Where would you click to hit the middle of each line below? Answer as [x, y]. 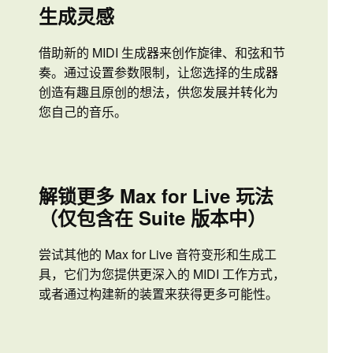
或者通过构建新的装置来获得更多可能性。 [158, 294]
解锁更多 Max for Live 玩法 [156, 196]
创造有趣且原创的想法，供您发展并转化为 [158, 92]
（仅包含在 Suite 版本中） [152, 218]
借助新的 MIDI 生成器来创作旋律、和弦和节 [162, 53]
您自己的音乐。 [83, 112]
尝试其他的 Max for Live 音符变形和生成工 [158, 255]
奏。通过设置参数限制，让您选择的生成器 [158, 72]
